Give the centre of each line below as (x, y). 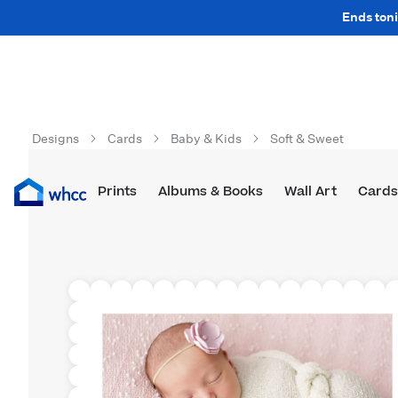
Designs (56, 139)
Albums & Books (210, 191)
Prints (117, 191)
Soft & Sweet (307, 139)
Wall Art (310, 191)
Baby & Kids (206, 139)
